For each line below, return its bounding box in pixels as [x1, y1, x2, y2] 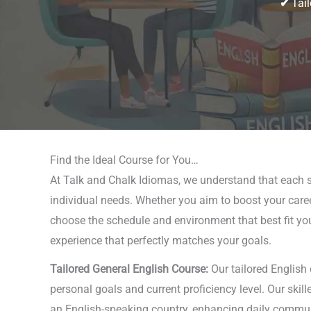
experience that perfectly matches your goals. [50, 234, 271, 247]
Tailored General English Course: [50, 262, 211, 276]
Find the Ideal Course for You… [50, 153, 199, 167]
